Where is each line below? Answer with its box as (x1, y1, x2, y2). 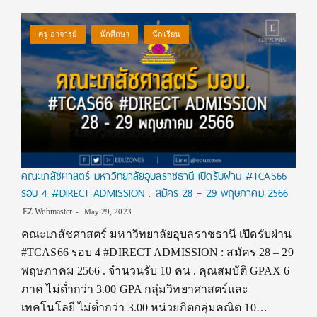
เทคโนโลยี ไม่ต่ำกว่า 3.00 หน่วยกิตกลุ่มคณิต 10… (21, 301, 267, 314)
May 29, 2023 (81, 207, 132, 217)
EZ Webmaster (23, 207, 73, 217)
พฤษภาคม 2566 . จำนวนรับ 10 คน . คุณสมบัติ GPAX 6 (21, 265, 290, 277)
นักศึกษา (99, 30, 130, 39)
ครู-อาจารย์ (38, 30, 77, 39)
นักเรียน (152, 30, 180, 39)
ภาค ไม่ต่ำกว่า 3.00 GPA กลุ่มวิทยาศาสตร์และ (21, 283, 249, 296)
